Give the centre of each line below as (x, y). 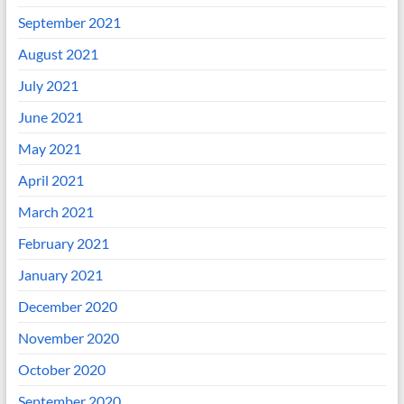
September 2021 (69, 23)
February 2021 (63, 243)
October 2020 (61, 370)
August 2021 (58, 54)
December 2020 (67, 307)
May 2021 (49, 149)
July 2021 (48, 86)
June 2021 (50, 117)
